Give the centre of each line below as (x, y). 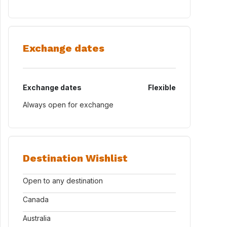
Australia (37, 218)
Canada (36, 199)
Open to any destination (63, 181)
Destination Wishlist (75, 158)
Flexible (162, 87)
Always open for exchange (68, 105)
